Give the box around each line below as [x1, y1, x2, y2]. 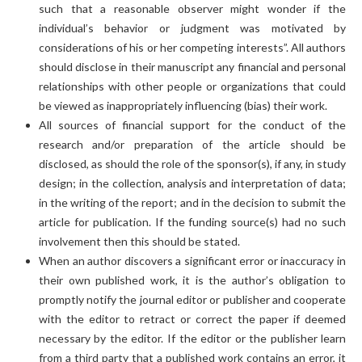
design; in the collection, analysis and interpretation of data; [38, 175, 347, 190]
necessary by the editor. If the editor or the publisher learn [38, 330, 347, 345]
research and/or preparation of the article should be [38, 137, 347, 151]
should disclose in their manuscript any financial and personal [38, 59, 347, 74]
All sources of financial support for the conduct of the [38, 117, 347, 132]
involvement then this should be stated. [38, 234, 240, 248]
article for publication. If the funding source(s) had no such [38, 214, 347, 229]
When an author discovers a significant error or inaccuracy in [38, 253, 347, 267]
